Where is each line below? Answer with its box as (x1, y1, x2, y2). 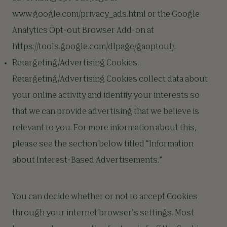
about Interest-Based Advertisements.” (12, 157, 164, 165)
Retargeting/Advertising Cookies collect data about (12, 75, 208, 84)
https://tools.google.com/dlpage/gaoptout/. (12, 43, 176, 51)
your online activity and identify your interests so (12, 92, 200, 100)
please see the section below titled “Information (12, 140, 194, 148)
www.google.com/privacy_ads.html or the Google (12, 11, 200, 19)
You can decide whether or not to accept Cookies (12, 193, 198, 201)
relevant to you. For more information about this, (12, 124, 197, 132)
